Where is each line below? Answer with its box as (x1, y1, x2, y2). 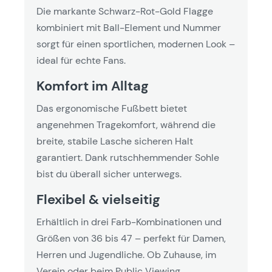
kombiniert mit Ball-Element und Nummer (36, 21, 221, 34)
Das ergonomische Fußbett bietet (36, 102, 187, 115)
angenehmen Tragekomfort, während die (36, 118, 216, 131)
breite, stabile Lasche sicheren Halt (36, 135, 193, 148)
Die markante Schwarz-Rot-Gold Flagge (36, 5, 213, 18)
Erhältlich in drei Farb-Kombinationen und (36, 216, 222, 228)
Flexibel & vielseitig (36, 191, 160, 208)
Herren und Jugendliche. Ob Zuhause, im (36, 248, 216, 261)
